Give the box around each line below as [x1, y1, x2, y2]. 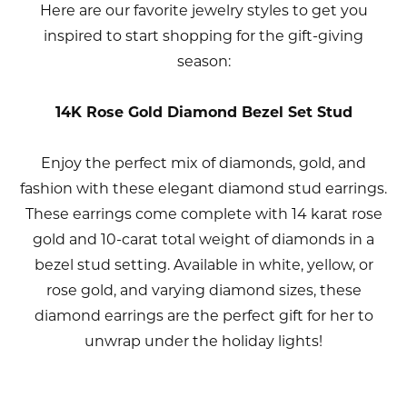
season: [176, 53, 231, 71]
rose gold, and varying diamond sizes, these [45, 282, 362, 300]
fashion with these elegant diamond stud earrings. [20, 180, 387, 198]
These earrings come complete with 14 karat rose [25, 205, 382, 223]
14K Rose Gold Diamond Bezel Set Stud [55, 104, 352, 122]
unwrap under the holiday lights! [84, 333, 323, 351]
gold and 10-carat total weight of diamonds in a [33, 231, 374, 249]
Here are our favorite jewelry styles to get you [39, 2, 368, 20]
